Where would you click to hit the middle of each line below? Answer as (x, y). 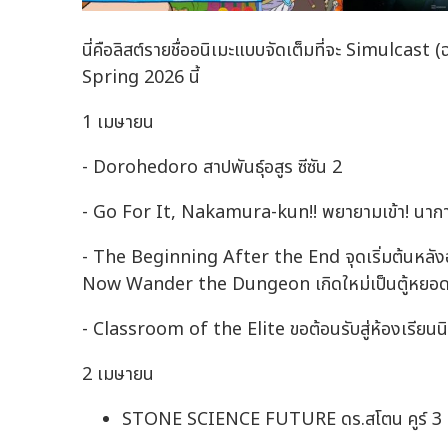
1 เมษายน (118, 123)
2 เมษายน (118, 375)
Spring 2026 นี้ (141, 78)
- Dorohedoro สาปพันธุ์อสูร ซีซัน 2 (212, 168)
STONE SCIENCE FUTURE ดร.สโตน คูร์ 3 (282, 420)
